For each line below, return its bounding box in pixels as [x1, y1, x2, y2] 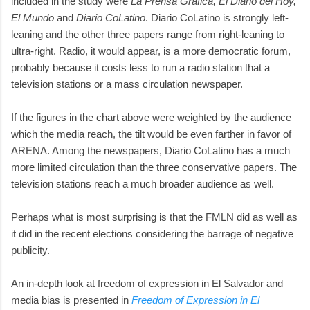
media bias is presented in [11, 293, 131, 306]
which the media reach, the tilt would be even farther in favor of [11, 127, 291, 140]
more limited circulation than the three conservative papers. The [11, 161, 297, 173]
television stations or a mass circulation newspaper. [11, 77, 243, 90]
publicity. [11, 244, 50, 256]
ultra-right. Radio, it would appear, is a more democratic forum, [11, 44, 291, 57]
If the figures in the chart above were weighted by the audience [11, 111, 291, 123]
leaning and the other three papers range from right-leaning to [11, 28, 284, 40]
